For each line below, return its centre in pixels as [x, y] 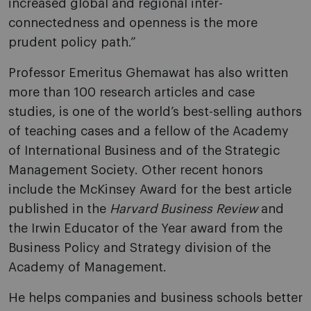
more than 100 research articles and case [132, 92]
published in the [59, 209]
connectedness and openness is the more [133, 23]
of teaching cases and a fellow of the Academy [149, 131]
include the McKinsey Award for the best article [150, 190]
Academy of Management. [87, 267]
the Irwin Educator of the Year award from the [145, 228]
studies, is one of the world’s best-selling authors [155, 112]
